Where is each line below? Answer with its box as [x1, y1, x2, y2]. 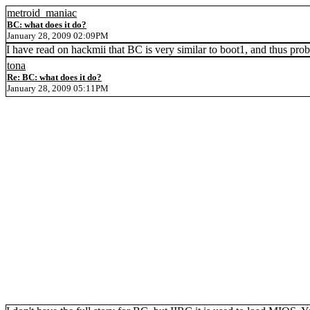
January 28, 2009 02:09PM [7, 30, 109, 41]
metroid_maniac [7, 7, 77, 19]
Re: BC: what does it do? [7, 72, 102, 82]
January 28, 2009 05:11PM [7, 83, 109, 93]
